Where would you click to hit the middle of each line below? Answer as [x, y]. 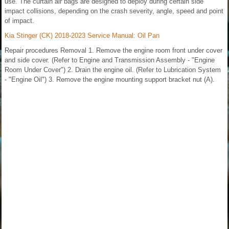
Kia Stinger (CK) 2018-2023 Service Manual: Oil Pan [82, 35]
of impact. [19, 20]
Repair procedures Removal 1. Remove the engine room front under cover [113, 50]
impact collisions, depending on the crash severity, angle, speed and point [114, 11]
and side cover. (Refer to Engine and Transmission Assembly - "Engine [110, 60]
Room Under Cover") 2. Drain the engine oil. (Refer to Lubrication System [113, 70]
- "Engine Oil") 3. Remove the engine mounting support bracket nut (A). [110, 79]
